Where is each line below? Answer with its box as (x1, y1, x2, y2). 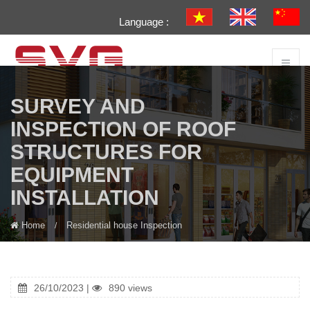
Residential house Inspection (66, 220, 182, 230)
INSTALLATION (10, 186, 159, 209)
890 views (109, 282, 152, 293)
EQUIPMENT (10, 163, 134, 186)
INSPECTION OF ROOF (10, 118, 236, 140)
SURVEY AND (10, 95, 145, 118)
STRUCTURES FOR (10, 140, 202, 163)
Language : (119, 16, 169, 28)
